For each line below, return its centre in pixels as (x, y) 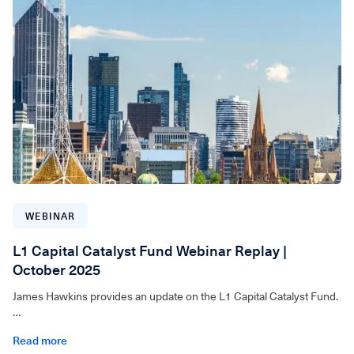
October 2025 (56, 269)
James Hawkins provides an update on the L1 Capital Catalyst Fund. (175, 296)
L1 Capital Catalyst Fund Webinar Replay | (150, 250)
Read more (40, 340)
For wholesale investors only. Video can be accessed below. (157, 328)
